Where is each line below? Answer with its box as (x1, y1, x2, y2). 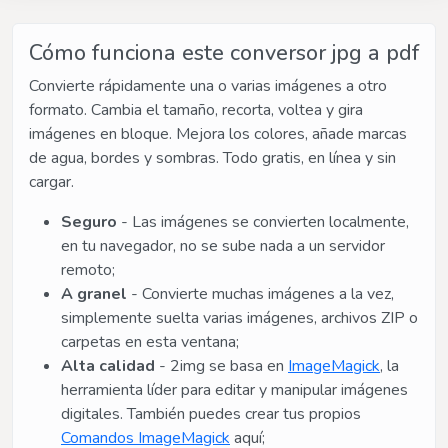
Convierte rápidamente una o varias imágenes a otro (29, 75, 387, 98)
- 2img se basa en (155, 355, 288, 378)
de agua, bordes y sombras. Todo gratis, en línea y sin (29, 147, 396, 170)
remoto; (61, 259, 115, 282)
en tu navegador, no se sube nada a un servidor (61, 235, 385, 258)
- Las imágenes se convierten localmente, (117, 211, 409, 234)
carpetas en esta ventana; (61, 331, 239, 354)
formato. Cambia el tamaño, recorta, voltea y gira (29, 99, 363, 122)
